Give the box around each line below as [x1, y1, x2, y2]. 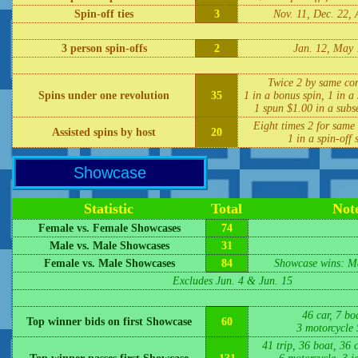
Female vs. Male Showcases [43, 257, 175, 269]
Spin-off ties [74, 8, 133, 20]
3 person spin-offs [61, 42, 147, 54]
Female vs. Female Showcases [38, 222, 181, 234]
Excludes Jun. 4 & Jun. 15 [172, 275, 292, 287]
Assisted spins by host [52, 126, 156, 138]
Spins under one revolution [38, 89, 169, 101]
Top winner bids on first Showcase [26, 316, 192, 328]
